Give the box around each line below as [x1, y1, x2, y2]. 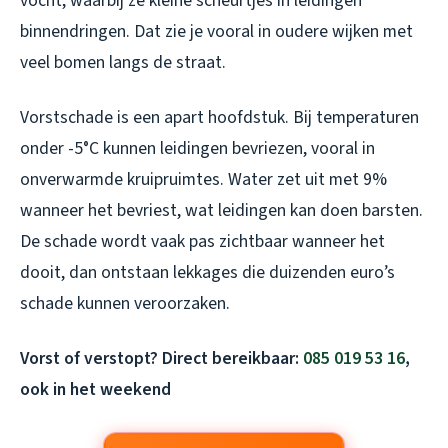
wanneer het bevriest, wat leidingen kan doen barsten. [20, 198, 423, 224]
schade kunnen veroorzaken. [20, 291, 230, 317]
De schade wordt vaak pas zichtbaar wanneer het [20, 229, 385, 255]
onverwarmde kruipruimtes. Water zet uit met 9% [20, 167, 387, 193]
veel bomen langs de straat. [20, 50, 226, 76]
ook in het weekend [20, 377, 171, 403]
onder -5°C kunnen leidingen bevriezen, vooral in [20, 136, 375, 162]
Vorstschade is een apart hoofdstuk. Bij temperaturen [20, 105, 419, 131]
